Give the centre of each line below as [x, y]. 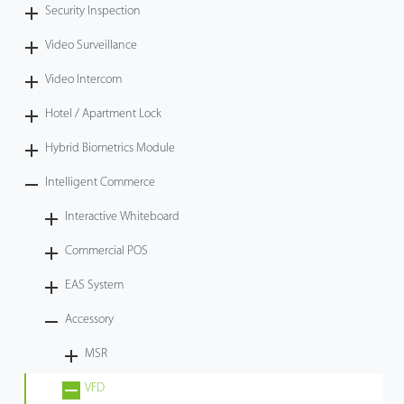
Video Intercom [84, 79]
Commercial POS [107, 251]
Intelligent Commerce [101, 182]
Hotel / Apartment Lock [104, 114]
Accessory [90, 319]
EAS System [95, 285]
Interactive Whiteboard [123, 216]
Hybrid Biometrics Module [110, 148]
